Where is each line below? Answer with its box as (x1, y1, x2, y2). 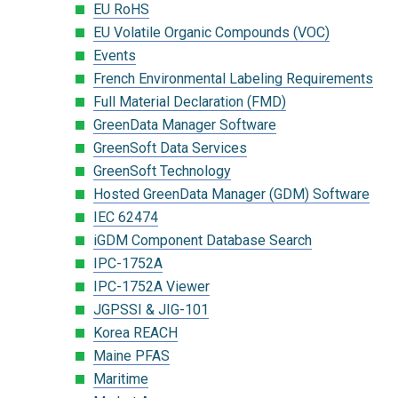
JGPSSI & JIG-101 (93, 300, 209, 318)
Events (93, 46, 136, 64)
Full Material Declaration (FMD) (93, 92, 286, 110)
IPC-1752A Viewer (93, 277, 210, 295)
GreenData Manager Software (93, 115, 276, 133)
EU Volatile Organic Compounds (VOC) (93, 23, 330, 41)
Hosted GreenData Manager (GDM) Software (93, 185, 370, 203)
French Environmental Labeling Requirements (93, 69, 373, 87)
